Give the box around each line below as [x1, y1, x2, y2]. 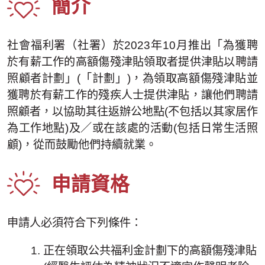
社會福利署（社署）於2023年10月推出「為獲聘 [7, 39, 258, 52]
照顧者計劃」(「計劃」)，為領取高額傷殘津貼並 [7, 72, 258, 85]
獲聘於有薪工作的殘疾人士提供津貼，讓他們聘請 [7, 89, 258, 102]
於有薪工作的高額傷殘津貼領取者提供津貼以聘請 [7, 56, 258, 69]
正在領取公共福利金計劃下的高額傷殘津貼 [43, 244, 257, 257]
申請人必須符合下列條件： [7, 216, 142, 230]
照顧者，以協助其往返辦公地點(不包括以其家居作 [7, 105, 258, 118]
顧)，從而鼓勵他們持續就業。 [7, 138, 157, 151]
